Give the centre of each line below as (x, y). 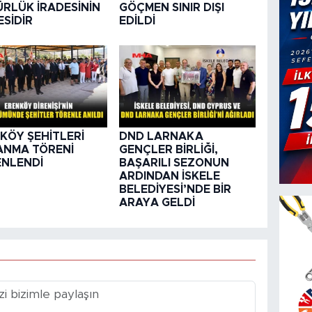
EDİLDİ (137, 21)
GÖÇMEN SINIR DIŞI (171, 7)
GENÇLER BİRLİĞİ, (168, 150)
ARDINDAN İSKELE (169, 177)
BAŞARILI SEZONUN (174, 163)
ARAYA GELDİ (157, 203)
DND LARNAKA (161, 137)
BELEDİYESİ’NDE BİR (175, 190)
